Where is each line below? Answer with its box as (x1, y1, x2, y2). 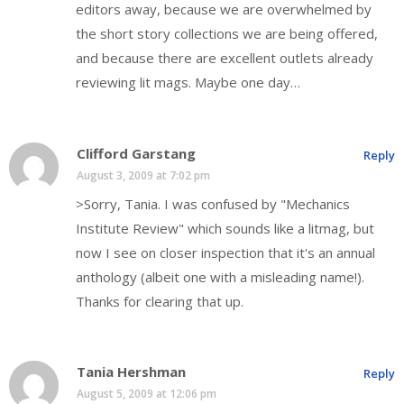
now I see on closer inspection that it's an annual (76, 243, 375, 262)
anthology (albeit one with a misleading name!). (76, 267, 364, 286)
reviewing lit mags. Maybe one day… (76, 73, 300, 92)
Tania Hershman (77, 363, 186, 381)
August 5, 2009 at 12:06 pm (77, 386, 216, 402)
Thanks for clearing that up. (76, 291, 243, 310)
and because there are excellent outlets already (76, 49, 373, 68)
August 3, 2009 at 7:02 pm (77, 167, 210, 183)
